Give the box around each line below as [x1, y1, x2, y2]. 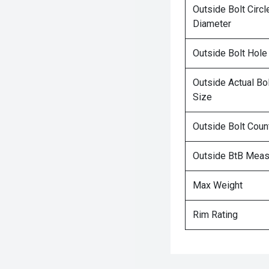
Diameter [193, 18, 231, 29]
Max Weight [193, 180, 243, 191]
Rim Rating [193, 209, 238, 220]
